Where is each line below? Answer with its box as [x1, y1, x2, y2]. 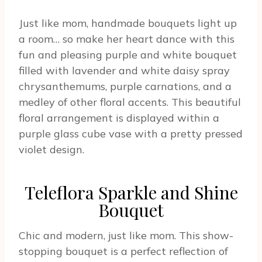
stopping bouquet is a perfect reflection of [19, 244, 228, 258]
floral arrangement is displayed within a [19, 111, 219, 125]
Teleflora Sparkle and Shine [24, 181, 238, 205]
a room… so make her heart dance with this [19, 32, 235, 46]
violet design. [19, 143, 84, 157]
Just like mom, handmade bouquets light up [19, 16, 237, 30]
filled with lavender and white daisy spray [19, 64, 230, 78]
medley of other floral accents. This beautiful [19, 95, 241, 109]
